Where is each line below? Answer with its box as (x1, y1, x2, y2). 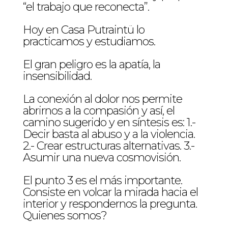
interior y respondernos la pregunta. (22, 197, 197, 211)
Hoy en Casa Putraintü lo (22, 23, 145, 37)
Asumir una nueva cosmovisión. (22, 151, 181, 164)
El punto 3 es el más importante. (22, 174, 182, 187)
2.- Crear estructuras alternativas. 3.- (22, 139, 194, 153)
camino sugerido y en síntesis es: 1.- (22, 116, 195, 129)
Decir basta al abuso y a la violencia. (22, 127, 195, 141)
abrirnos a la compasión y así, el (22, 104, 175, 118)
